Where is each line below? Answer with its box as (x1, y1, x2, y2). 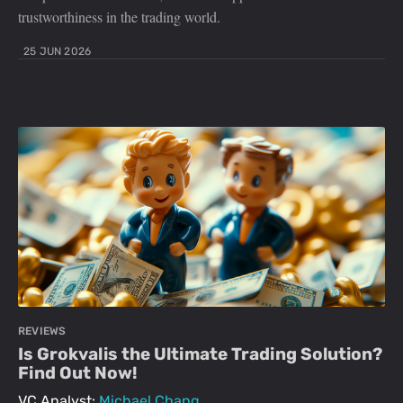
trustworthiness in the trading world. (18, 7, 220, 27)
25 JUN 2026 (23, 45, 92, 58)
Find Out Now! (18, 363, 138, 384)
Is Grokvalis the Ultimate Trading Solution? (18, 344, 382, 365)
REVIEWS (18, 325, 67, 338)
